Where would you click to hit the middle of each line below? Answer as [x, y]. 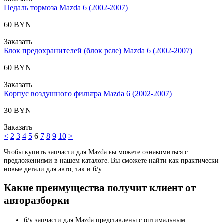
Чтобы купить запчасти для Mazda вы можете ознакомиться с [96, 152]
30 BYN [18, 110]
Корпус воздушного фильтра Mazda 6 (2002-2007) [88, 93]
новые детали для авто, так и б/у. [54, 168]
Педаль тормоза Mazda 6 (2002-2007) [66, 7]
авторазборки [37, 200]
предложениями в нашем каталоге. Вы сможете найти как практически [111, 160]
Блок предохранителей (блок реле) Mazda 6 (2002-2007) [98, 50]
